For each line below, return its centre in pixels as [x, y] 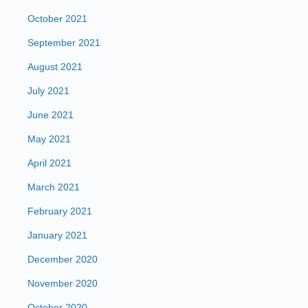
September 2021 [64, 43]
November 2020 [63, 283]
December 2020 [63, 259]
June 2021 [51, 115]
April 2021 [49, 163]
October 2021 [57, 19]
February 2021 [60, 211]
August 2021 [55, 67]
